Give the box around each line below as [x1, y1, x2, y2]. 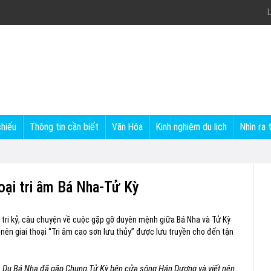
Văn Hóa [112, 121, 143, 132]
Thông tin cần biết [30, 121, 99, 132]
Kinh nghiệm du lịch [156, 121, 227, 132]
